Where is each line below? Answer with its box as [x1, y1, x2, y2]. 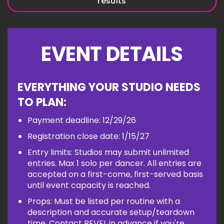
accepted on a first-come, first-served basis [27, 168, 203, 180]
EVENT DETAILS [41, 40, 183, 68]
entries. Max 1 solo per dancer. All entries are [27, 157, 201, 169]
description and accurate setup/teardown [27, 206, 194, 218]
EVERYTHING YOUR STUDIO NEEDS [17, 79, 200, 95]
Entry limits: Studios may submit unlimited [27, 146, 189, 158]
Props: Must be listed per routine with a [27, 195, 180, 207]
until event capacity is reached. [27, 179, 150, 191]
